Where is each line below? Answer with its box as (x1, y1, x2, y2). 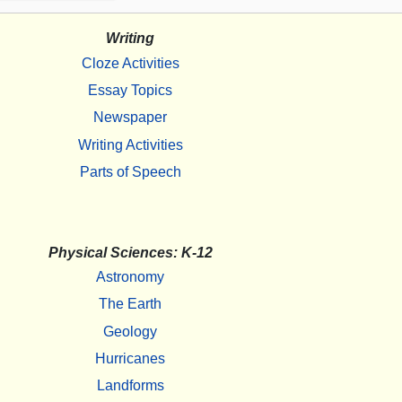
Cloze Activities (81, 55, 179, 71)
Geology (103, 323, 157, 339)
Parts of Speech (79, 164, 181, 179)
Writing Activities (77, 136, 183, 153)
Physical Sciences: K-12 (48, 244, 213, 260)
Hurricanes (95, 350, 165, 366)
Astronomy (96, 268, 164, 284)
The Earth (99, 296, 162, 312)
